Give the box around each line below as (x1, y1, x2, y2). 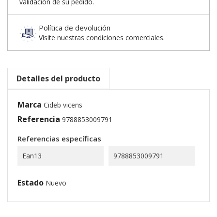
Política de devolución (39, 23, 110, 32)
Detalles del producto (16, 73, 100, 84)
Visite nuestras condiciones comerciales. (39, 33, 165, 42)
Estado (17, 177, 44, 188)
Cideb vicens (44, 100, 82, 109)
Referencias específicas (17, 134, 101, 143)
